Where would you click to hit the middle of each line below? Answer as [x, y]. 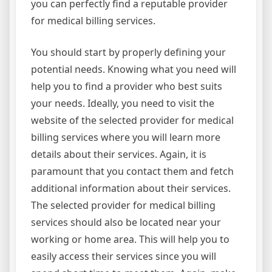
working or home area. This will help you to [130, 240]
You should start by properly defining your [128, 53]
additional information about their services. [131, 189]
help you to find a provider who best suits [127, 87]
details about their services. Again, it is [119, 155]
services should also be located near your [126, 223]
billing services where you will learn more [126, 138]
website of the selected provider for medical [132, 121]
